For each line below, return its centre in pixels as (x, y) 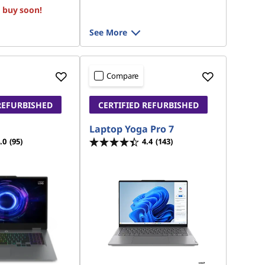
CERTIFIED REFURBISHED (149, 105)
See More (109, 32)
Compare (123, 76)
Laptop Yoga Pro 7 (132, 129)
